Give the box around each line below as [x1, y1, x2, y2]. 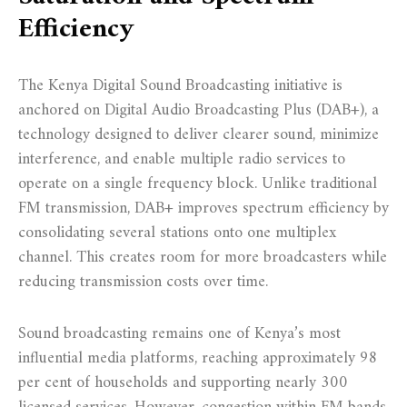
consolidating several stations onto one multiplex [18, 218, 336, 247]
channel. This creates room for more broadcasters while [18, 243, 387, 272]
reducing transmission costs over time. [18, 267, 268, 296]
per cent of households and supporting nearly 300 [18, 368, 348, 397]
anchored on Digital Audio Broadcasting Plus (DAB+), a [18, 95, 379, 124]
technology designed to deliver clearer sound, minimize [18, 120, 379, 149]
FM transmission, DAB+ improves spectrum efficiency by [18, 194, 389, 223]
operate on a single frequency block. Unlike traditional [18, 169, 377, 198]
